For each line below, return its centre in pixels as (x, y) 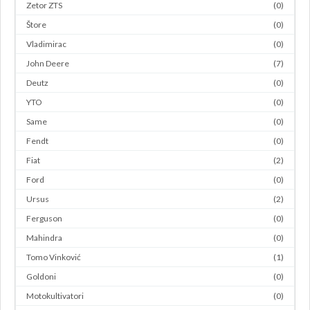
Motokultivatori (55, 296)
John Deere (48, 64)
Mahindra (44, 238)
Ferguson (44, 219)
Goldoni (41, 277)
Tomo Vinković (54, 257)
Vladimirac (46, 44)
